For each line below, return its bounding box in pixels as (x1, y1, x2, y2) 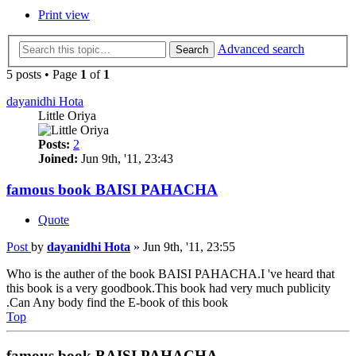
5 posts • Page (6, 67, 80, 81)
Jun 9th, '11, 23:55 (143, 240, 235, 254)
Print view (38, 8, 90, 22)
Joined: (38, 151, 78, 165)
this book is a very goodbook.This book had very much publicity (6, 281, 331, 296)
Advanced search (218, 41, 304, 56)
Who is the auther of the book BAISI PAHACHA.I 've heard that (6, 267, 335, 281)
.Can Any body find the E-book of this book (6, 296, 228, 310)
